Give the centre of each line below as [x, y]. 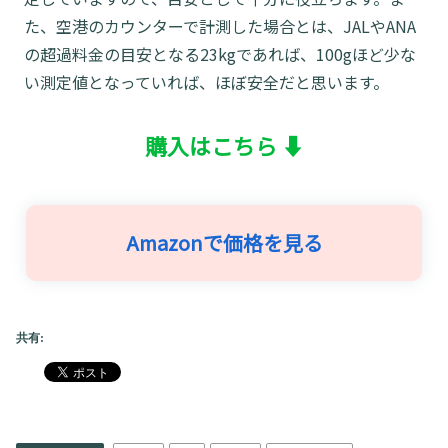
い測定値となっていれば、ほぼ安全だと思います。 [206, 81]
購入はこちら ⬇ [224, 145]
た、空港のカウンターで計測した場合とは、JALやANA [220, 25]
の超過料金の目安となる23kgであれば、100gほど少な [220, 53]
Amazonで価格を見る [224, 243]
